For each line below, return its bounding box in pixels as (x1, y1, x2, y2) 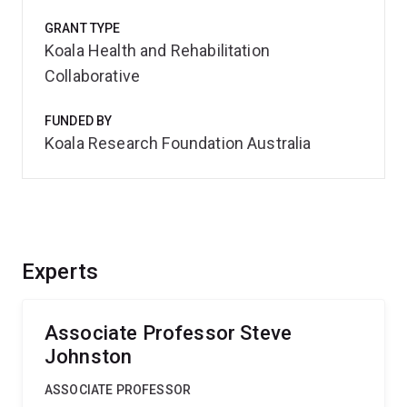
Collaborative (45, 66, 141, 85)
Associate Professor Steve (45, 322, 293, 344)
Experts (22, 259, 99, 284)
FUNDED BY (45, 114, 113, 128)
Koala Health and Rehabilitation (45, 41, 270, 60)
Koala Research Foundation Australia (45, 134, 312, 153)
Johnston (45, 345, 133, 368)
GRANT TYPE (45, 21, 121, 35)
